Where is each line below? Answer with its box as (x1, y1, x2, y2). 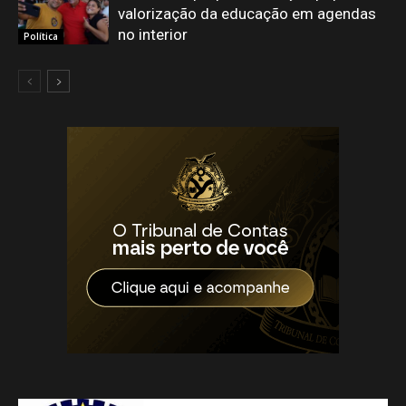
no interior (118, 24, 188, 43)
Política (24, 30, 58, 43)
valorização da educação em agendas (118, 4, 376, 23)
